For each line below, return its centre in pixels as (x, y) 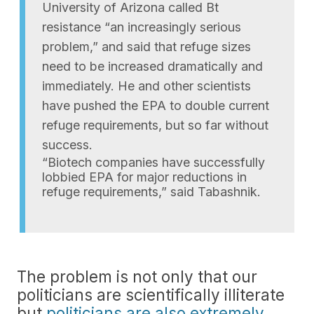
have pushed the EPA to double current (156, 105)
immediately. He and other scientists (146, 86)
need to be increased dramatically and (152, 66)
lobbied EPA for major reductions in (144, 177)
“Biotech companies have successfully (153, 162)
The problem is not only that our (137, 277)
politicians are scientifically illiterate (151, 295)
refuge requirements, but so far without (155, 125)
